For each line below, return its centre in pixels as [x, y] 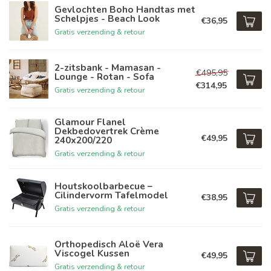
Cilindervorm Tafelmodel [111, 195]
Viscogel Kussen [92, 253]
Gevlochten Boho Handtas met [125, 9]
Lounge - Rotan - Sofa [104, 76]
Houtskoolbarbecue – [103, 186]
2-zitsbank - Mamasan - [108, 67]
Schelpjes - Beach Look [107, 18]
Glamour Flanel [90, 122]
